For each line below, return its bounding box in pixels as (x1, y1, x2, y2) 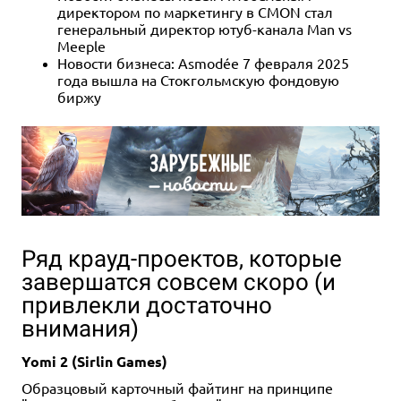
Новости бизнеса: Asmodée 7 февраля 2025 (57, 54, 349, 73)
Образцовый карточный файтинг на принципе (21, 378, 333, 397)
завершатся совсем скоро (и (21, 268, 336, 295)
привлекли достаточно (21, 291, 272, 319)
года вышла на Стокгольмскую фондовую (57, 71, 339, 90)
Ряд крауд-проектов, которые (21, 244, 342, 272)
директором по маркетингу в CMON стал (57, 3, 333, 21)
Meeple (57, 37, 106, 55)
